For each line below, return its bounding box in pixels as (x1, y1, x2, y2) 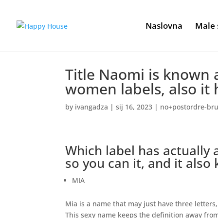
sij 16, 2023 (116, 102, 153, 111)
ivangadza (75, 102, 109, 111)
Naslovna (145, 20, 182, 31)
